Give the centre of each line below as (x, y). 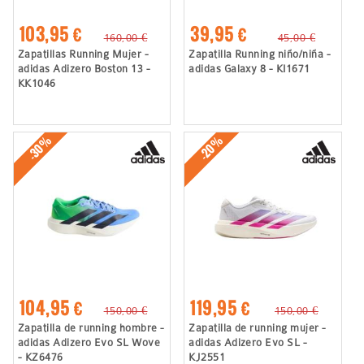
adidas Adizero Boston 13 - (84, 68)
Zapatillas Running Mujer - (83, 54)
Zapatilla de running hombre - (91, 327)
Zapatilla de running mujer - (258, 327)
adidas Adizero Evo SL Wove (89, 342)
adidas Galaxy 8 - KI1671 (249, 68)
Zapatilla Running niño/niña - (260, 54)
